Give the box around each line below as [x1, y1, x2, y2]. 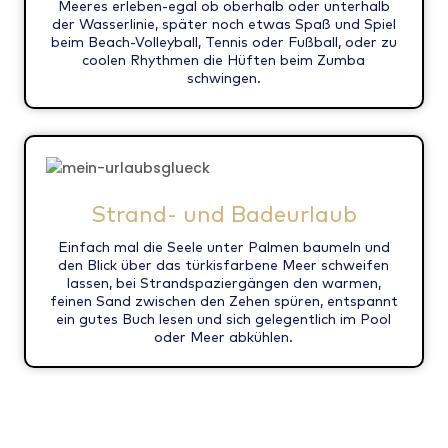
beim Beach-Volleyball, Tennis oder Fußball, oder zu [50, 33, 397, 52]
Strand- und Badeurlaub [90, 199, 357, 228]
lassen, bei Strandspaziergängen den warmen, [66, 273, 381, 292]
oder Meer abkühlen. [154, 327, 294, 346]
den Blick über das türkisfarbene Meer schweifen [58, 255, 390, 274]
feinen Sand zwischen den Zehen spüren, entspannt [49, 291, 398, 310]
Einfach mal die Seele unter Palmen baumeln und [57, 237, 390, 256]
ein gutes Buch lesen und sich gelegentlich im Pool [56, 309, 392, 328]
